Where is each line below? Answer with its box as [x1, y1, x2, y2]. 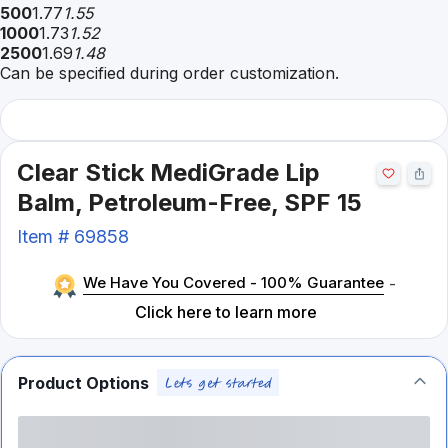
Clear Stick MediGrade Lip [17, 158, 320, 187]
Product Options [18, 372, 149, 393]
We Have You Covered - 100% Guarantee [82, 273, 384, 292]
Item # [17, 226, 74, 247]
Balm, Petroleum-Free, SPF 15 [17, 188, 362, 217]
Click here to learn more [135, 302, 318, 322]
